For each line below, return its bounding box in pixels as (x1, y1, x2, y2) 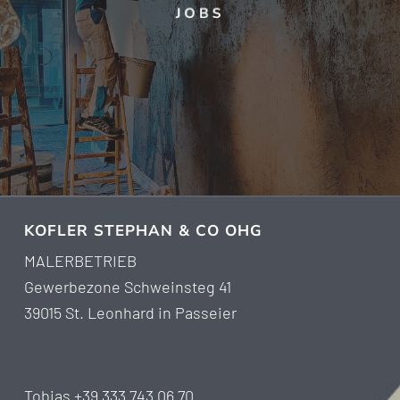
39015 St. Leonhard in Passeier (23, 303, 237, 323)
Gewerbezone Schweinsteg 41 (23, 277, 231, 297)
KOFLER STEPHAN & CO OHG (23, 221, 262, 242)
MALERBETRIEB (23, 251, 137, 271)
